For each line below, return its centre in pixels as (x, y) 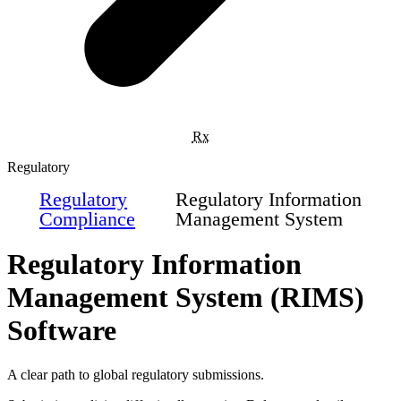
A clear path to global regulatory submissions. (136, 374)
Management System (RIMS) (186, 298)
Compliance (88, 218)
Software (62, 331)
